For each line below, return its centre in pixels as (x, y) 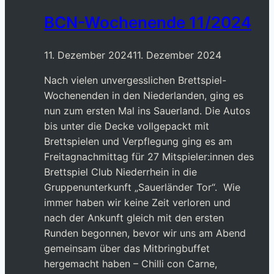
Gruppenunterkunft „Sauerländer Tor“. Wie (142, 187)
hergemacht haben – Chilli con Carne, (131, 263)
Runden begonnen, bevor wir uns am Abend (145, 233)
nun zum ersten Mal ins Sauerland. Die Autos (147, 110)
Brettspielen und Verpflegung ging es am (138, 141)
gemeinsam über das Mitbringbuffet (127, 248)
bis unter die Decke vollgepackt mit (127, 126)
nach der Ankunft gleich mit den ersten (134, 217)
